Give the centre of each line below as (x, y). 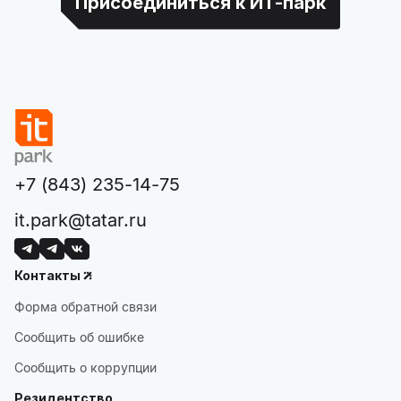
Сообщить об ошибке (79, 337)
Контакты (47, 275)
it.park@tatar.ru (81, 220)
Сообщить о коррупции (85, 367)
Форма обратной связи (85, 307)
